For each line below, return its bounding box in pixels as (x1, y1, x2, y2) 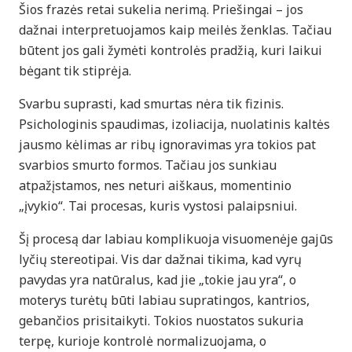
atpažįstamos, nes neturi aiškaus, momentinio (19, 176, 291, 194)
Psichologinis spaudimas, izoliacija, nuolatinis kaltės (19, 115, 330, 133)
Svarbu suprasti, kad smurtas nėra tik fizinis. (19, 94, 284, 112)
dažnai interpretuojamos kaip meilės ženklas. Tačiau (19, 20, 332, 38)
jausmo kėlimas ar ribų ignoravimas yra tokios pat (19, 135, 316, 153)
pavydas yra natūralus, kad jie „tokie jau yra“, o (19, 270, 296, 288)
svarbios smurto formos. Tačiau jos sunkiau (19, 156, 277, 174)
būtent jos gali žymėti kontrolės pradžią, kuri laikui (19, 41, 322, 59)
